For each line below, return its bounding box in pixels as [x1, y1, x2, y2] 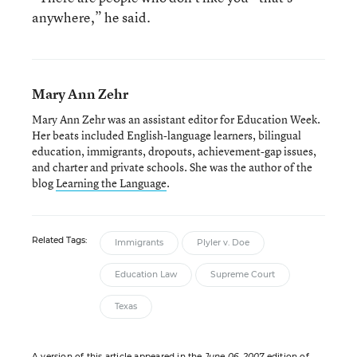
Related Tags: [32, 234, 87, 245]
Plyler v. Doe [197, 237, 249, 248]
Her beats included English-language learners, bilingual [32, 127, 301, 143]
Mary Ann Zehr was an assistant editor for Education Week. [32, 111, 320, 127]
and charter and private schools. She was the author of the [32, 159, 312, 175]
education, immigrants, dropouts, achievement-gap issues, [32, 143, 316, 159]
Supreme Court [210, 269, 275, 280]
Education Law [115, 269, 177, 280]
